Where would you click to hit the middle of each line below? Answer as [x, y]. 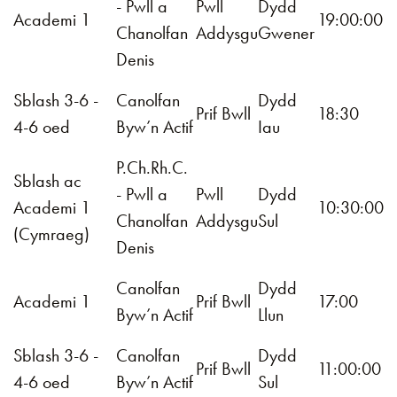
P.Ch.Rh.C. [152, 167]
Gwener [286, 33]
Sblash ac [47, 181]
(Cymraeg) [51, 234]
